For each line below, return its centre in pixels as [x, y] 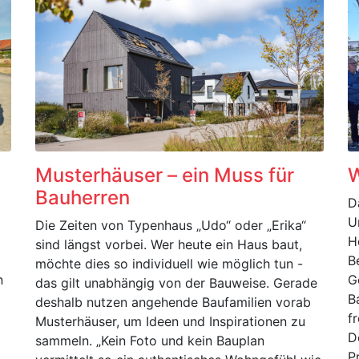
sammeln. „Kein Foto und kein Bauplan [150, 341]
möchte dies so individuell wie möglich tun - [169, 264]
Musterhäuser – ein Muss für [165, 175]
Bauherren [83, 198]
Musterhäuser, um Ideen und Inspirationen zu [170, 321]
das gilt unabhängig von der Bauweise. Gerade [176, 283]
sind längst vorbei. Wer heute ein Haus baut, [169, 244]
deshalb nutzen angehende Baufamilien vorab [173, 302]
